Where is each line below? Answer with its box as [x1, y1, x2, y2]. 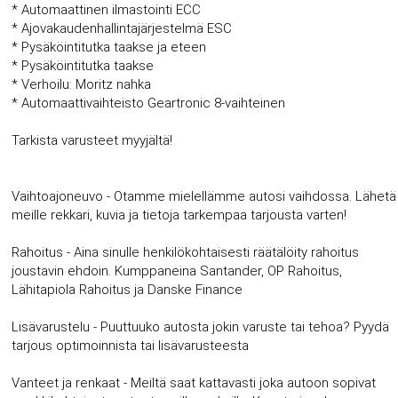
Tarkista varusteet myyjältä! [12, 131, 173, 148]
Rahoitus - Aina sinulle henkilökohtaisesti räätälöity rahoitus [12, 243, 360, 260]
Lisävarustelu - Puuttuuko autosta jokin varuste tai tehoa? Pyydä [12, 318, 390, 335]
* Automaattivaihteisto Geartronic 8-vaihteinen [12, 94, 286, 111]
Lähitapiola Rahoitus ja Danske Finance [12, 281, 243, 298]
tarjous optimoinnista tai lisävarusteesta [12, 337, 250, 354]
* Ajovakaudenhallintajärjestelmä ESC [12, 20, 233, 36]
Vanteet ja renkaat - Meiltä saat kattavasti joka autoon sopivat [12, 374, 377, 391]
